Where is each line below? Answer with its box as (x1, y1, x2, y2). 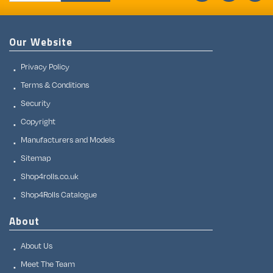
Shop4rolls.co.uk (21, 171, 79, 182)
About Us (21, 240, 52, 252)
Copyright (21, 116, 55, 127)
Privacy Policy (21, 61, 69, 73)
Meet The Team (21, 258, 75, 270)
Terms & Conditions (21, 79, 89, 91)
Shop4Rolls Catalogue (21, 189, 97, 200)
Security (21, 97, 51, 109)
